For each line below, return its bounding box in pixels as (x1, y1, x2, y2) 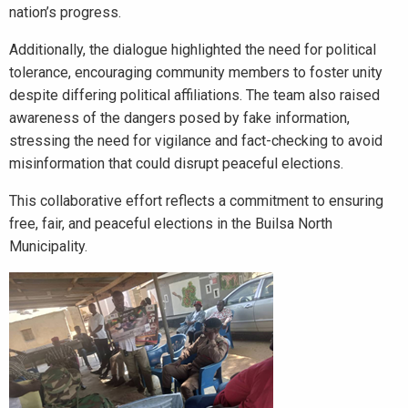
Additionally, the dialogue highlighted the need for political (9, 41, 376, 58)
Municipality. (9, 238, 87, 255)
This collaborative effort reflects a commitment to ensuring (9, 192, 383, 209)
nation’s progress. (9, 4, 121, 21)
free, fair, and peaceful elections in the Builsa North (9, 215, 332, 232)
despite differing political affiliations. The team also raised (9, 87, 380, 104)
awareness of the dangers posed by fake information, (9, 109, 350, 127)
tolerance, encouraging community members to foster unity (9, 64, 382, 81)
